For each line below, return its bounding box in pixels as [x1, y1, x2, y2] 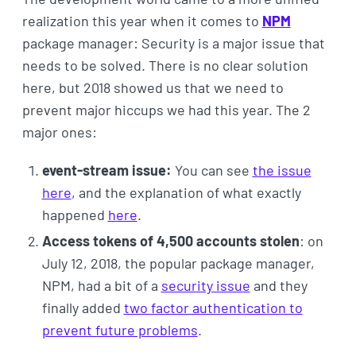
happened [41, 206, 108, 224]
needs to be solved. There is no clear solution [21, 56, 308, 75]
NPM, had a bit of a [41, 277, 161, 295]
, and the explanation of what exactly [71, 184, 301, 202]
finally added [41, 299, 124, 317]
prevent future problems [41, 321, 198, 339]
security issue [161, 277, 250, 295]
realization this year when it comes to [21, 12, 262, 30]
